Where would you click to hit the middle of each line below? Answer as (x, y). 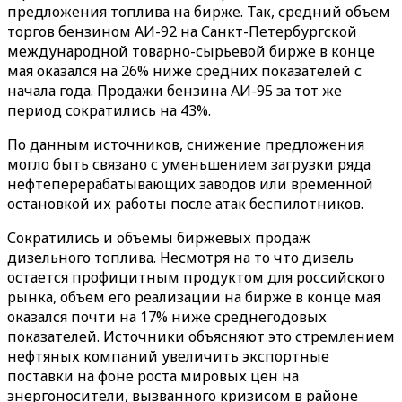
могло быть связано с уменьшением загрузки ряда (189, 164)
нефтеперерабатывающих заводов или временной (190, 184)
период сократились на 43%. (109, 110)
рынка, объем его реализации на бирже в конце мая (194, 297)
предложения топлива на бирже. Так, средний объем (199, 12)
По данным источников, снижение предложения (186, 144)
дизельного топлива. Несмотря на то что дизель (180, 258)
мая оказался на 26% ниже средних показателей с (184, 71)
